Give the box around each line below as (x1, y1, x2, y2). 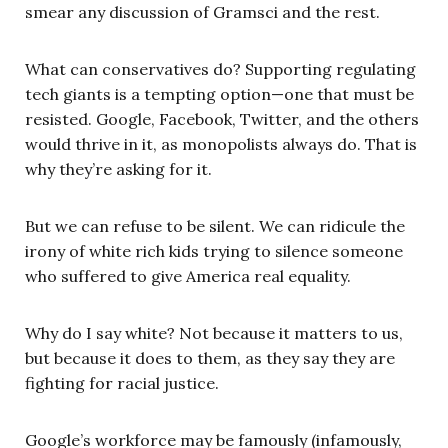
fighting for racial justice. (25, 372, 219, 393)
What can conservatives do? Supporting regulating (25, 58, 416, 79)
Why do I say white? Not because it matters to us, (25, 322, 403, 343)
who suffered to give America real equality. (25, 265, 351, 286)
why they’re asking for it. (25, 158, 212, 179)
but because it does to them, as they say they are (25, 347, 395, 368)
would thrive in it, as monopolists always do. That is (25, 133, 417, 154)
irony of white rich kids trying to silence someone (25, 240, 403, 261)
